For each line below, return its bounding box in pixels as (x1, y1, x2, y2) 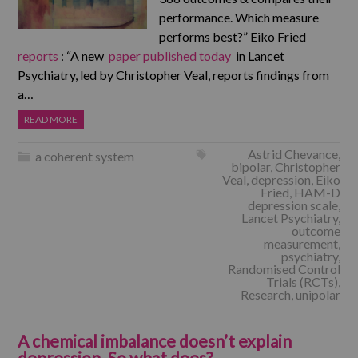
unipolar (295, 287, 340, 302)
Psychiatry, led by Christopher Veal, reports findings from (18, 67, 330, 82)
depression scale (247, 197, 338, 213)
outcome (291, 223, 340, 238)
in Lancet (231, 48, 285, 63)
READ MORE (24, 113, 78, 125)
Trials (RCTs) (265, 274, 338, 289)
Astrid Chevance (247, 146, 338, 161)
